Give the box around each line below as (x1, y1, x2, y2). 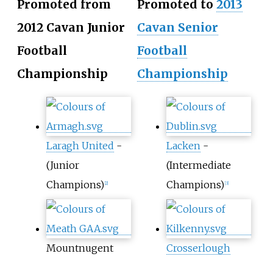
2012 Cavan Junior (17, 20, 125, 35)
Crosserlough (166, 242, 230, 255)
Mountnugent (46, 242, 113, 255)
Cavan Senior (137, 20, 218, 35)
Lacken (166, 140, 200, 152)
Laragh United (46, 140, 114, 152)
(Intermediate (166, 159, 231, 172)
